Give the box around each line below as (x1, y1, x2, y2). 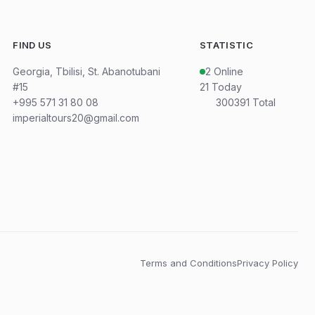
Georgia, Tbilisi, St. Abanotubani (13, 65, 161, 77)
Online (213, 65, 243, 77)
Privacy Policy (237, 257, 298, 269)
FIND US (13, 39, 52, 51)
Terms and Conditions (140, 257, 237, 269)
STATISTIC (199, 39, 253, 51)
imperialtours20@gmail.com (13, 112, 140, 124)
